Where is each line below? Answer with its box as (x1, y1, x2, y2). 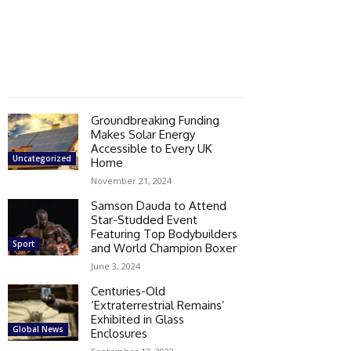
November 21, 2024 (91, 174, 172, 186)
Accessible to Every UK (91, 140, 212, 156)
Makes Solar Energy (91, 126, 195, 142)
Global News (13, 323, 63, 335)
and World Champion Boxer (91, 240, 237, 255)
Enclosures (91, 325, 147, 341)
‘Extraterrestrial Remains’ (91, 297, 225, 313)
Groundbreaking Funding (91, 112, 219, 128)
